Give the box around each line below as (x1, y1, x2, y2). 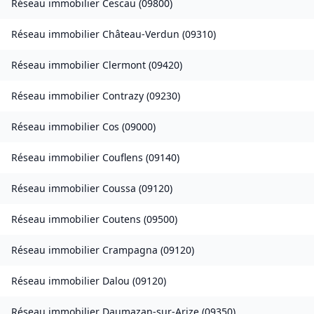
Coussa (102, 182, 136, 196)
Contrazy (102, 89, 144, 103)
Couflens (102, 151, 143, 165)
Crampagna (102, 243, 158, 257)
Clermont (102, 58, 146, 72)
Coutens (102, 212, 141, 226)
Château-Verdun (102, 27, 179, 41)
